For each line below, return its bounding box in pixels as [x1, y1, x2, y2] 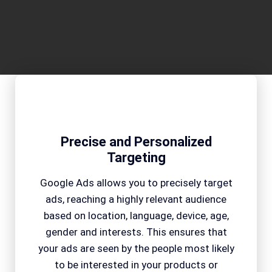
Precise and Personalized [60, 134, 212, 149]
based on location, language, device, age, [43, 209, 229, 222]
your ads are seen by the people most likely [38, 242, 234, 254]
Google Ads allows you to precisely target [39, 176, 233, 189]
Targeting [106, 149, 166, 165]
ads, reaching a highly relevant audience [46, 192, 226, 205]
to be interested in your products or [54, 258, 218, 271]
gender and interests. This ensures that [45, 225, 227, 238]
